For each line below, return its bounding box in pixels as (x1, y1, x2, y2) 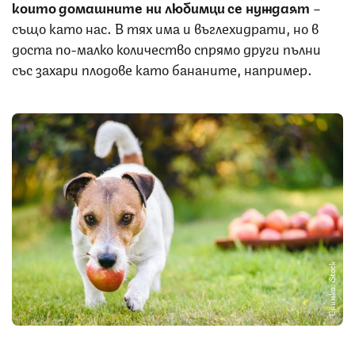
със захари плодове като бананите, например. (12, 57, 315, 78)
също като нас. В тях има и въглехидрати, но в (12, 16, 319, 37)
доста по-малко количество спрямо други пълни (12, 36, 321, 58)
